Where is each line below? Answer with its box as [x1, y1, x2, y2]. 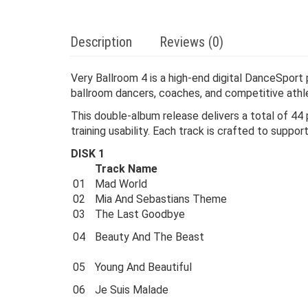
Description [70, 34, 132, 50]
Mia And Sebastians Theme [95, 192, 227, 206]
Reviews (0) [159, 34, 223, 50]
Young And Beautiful [95, 261, 192, 274]
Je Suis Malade [95, 283, 168, 296]
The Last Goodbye [95, 208, 185, 221]
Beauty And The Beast [95, 230, 204, 243]
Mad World [95, 177, 147, 190]
